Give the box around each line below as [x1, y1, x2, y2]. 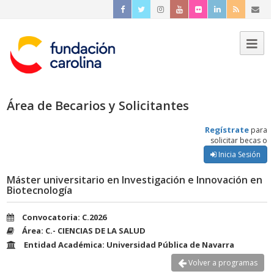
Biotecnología [7, 183, 72, 197]
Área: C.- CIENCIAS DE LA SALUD [22, 225, 146, 237]
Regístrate [205, 124, 249, 136]
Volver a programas [187, 257, 257, 268]
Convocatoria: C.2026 [22, 211, 106, 223]
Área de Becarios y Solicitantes [7, 97, 189, 114]
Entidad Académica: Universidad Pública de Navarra [24, 239, 234, 250]
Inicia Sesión [217, 149, 261, 160]
